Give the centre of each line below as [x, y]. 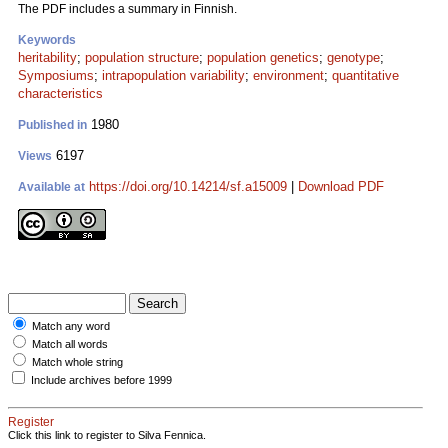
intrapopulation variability [173, 75]
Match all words [70, 344]
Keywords [47, 40]
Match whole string [77, 362]
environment [288, 75]
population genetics [263, 57]
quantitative [365, 75]
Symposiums [56, 75]
